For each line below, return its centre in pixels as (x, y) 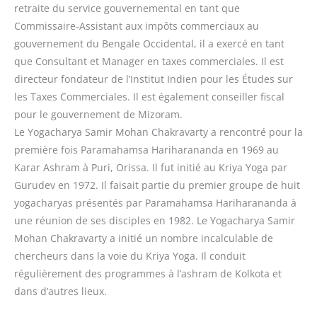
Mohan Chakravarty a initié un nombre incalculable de (144, 238)
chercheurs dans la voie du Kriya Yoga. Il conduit (130, 255)
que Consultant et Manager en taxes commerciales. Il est (149, 61)
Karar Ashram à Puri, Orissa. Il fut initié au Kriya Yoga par (151, 167)
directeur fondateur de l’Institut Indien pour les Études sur (154, 79)
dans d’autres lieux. (60, 291)
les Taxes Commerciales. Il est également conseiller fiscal (149, 96)
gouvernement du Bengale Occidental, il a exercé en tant (149, 43)
